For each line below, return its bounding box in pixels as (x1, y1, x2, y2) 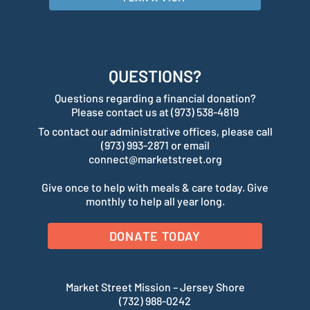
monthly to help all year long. (85, 194, 225, 208)
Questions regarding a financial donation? (54, 91, 256, 104)
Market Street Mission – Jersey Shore (65, 280, 245, 293)
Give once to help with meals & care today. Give (42, 180, 268, 194)
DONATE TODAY (109, 228, 201, 244)
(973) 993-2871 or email (100, 138, 210, 152)
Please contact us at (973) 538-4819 (71, 104, 239, 118)
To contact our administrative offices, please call (37, 124, 273, 138)
